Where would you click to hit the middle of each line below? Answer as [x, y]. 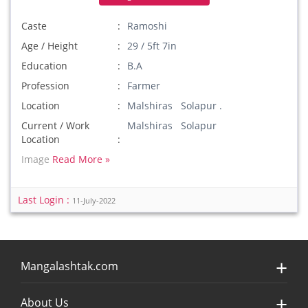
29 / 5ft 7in [152, 46]
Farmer [144, 86]
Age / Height [49, 46]
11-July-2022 [94, 201]
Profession [45, 86]
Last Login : [45, 200]
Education [44, 66]
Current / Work [55, 125]
